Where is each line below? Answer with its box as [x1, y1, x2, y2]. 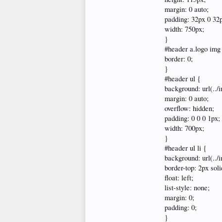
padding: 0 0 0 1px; [165, 113, 220, 123]
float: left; [165, 173, 193, 182]
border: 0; [165, 54, 193, 63]
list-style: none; [165, 183, 210, 192]
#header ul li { [165, 143, 207, 153]
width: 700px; [165, 123, 204, 133]
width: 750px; [165, 24, 204, 34]
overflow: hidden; [165, 104, 214, 113]
